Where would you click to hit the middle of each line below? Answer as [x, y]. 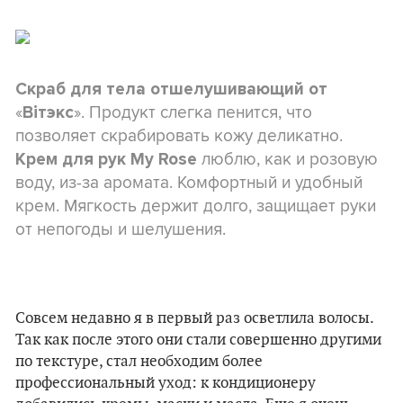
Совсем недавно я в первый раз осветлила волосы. [194, 318]
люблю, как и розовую [287, 158]
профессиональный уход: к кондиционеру [166, 383]
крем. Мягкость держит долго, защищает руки [196, 205]
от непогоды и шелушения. [121, 228]
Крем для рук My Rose [106, 159]
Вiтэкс [48, 112]
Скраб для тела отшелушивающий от [171, 89]
